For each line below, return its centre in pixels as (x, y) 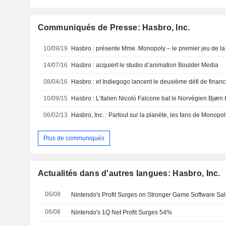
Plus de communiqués (74, 138)
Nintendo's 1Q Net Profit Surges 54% (122, 213)
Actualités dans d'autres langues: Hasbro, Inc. (129, 174)
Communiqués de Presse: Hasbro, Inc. (114, 27)
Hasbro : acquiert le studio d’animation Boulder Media (145, 65)
